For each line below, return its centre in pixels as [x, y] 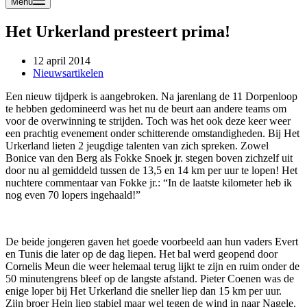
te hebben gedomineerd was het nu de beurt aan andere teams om [146, 108]
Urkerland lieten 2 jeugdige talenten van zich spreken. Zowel [137, 145]
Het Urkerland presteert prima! [118, 31]
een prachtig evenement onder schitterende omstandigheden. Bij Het [152, 133]
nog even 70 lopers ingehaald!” [73, 195]
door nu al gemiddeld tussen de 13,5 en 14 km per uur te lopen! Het [151, 170]
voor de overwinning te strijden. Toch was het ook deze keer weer [148, 121]
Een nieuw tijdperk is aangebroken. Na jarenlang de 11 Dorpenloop [151, 96]
